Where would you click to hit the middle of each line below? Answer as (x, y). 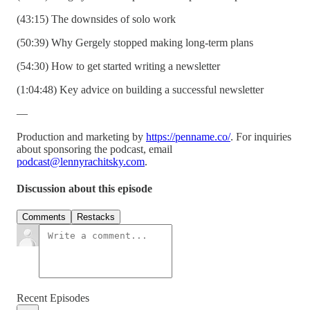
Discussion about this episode (84, 189)
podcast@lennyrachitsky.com (81, 161)
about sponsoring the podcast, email (94, 149)
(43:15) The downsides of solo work (96, 19)
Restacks (96, 217)
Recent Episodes (53, 298)
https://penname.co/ (188, 136)
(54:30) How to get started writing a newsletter (118, 66)
